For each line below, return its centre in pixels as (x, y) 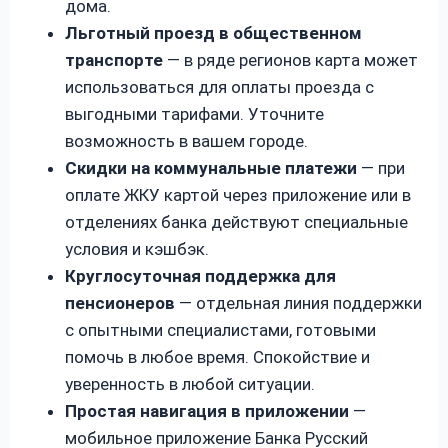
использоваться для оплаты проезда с (219, 86)
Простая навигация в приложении (207, 410)
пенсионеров (120, 302)
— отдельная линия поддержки (298, 302)
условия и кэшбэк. (137, 248)
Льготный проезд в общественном (213, 32)
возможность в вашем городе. (186, 140)
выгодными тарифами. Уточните (194, 113)
